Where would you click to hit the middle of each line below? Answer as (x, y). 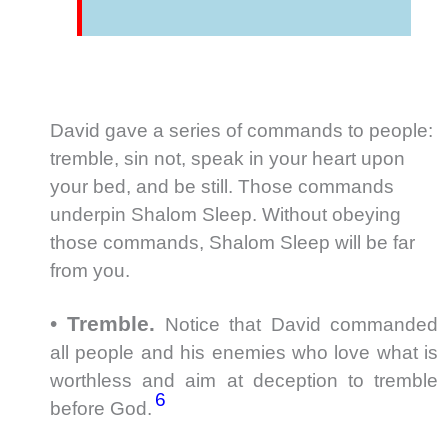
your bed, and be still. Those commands (222, 186)
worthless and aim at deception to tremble (244, 380)
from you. (90, 270)
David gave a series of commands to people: (241, 130)
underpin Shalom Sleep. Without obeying (225, 214)
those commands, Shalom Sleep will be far (232, 242)
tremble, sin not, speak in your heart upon (227, 158)
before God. (103, 408)
